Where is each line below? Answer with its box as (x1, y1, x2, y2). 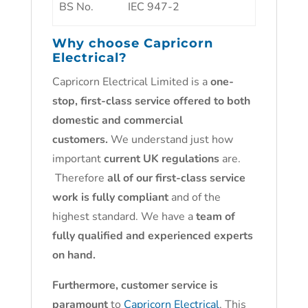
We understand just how (107, 132, 233, 147)
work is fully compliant (52, 190, 168, 205)
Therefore (52, 170, 107, 186)
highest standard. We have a (52, 209, 196, 224)
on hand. (52, 247, 98, 263)
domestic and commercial (52, 113, 183, 128)
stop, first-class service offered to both (52, 93, 250, 109)
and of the (168, 190, 221, 205)
